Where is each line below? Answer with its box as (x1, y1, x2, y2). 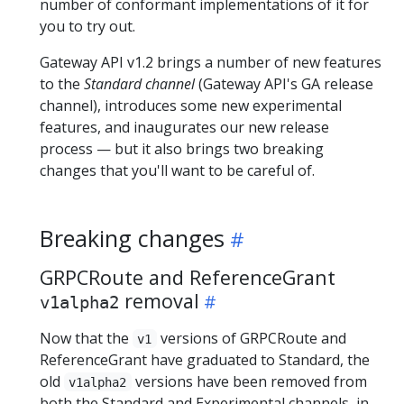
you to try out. (40, 15, 135, 36)
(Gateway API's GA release (195, 73, 373, 94)
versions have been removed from (131, 371, 367, 391)
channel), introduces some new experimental (40, 95, 342, 115)
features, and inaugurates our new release (40, 116, 329, 137)
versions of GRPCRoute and (156, 327, 346, 348)
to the (40, 73, 84, 94)
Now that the (40, 327, 133, 348)
